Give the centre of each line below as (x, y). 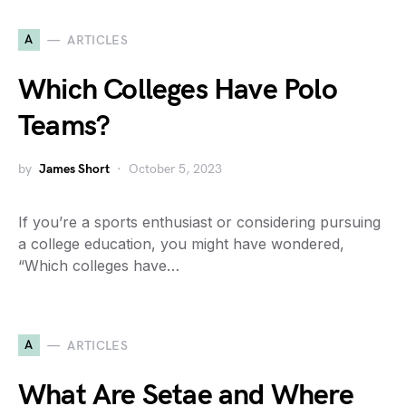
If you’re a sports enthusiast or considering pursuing (199, 222)
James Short (74, 169)
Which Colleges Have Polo (178, 91)
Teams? (64, 127)
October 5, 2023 (175, 169)
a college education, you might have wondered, (181, 244)
